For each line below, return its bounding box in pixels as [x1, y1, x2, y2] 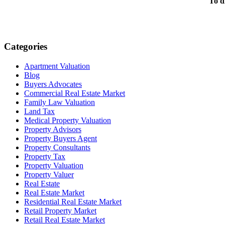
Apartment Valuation [24, 61, 90, 70]
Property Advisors [24, 125, 81, 134]
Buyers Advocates [24, 79, 82, 88]
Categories [4, 41, 47, 52]
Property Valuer [24, 170, 74, 179]
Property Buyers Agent [24, 134, 97, 143]
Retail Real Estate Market [24, 215, 105, 224]
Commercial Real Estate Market [24, 88, 125, 97]
